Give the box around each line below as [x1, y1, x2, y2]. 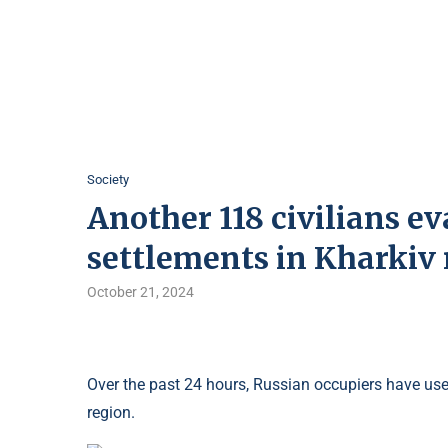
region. [87, 403, 135, 423]
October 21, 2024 [87, 284, 194, 301]
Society [87, 172, 129, 188]
